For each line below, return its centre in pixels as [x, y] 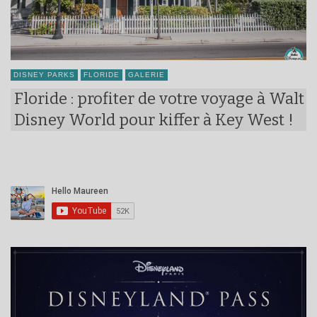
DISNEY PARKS [44, 74]
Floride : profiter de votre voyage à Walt [159, 98]
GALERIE [146, 74]
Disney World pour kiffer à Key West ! [154, 120]
